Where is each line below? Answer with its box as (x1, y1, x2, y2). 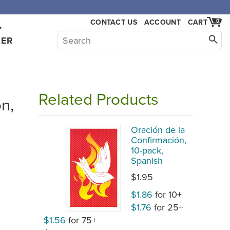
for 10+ (152, 187, 182, 201)
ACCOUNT (144, 17, 181, 27)
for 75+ (66, 213, 97, 226)
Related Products (39, 87, 159, 110)
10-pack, (131, 143, 163, 157)
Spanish (131, 154, 163, 167)
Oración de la (131, 123, 185, 136)
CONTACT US (90, 17, 137, 27)
